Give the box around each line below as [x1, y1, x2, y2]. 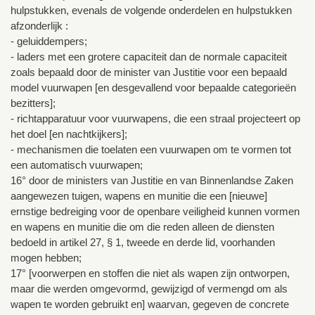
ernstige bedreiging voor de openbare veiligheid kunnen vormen [11, 205, 300, 217]
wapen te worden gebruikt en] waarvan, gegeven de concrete [11, 297, 289, 310]
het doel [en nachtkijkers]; [11, 127, 127, 140]
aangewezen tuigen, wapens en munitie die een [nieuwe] [11, 189, 267, 202]
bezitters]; [11, 96, 56, 109]
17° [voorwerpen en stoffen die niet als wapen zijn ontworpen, [11, 266, 290, 279]
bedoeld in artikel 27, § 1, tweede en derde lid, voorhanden [11, 236, 275, 248]
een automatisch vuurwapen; [11, 158, 143, 171]
